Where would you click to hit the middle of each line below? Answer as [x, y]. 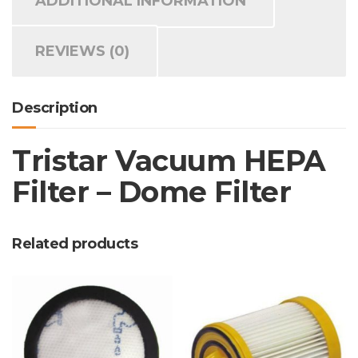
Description [55, 107]
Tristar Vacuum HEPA [169, 160]
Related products [75, 243]
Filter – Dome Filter [151, 191]
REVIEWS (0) [82, 51]
